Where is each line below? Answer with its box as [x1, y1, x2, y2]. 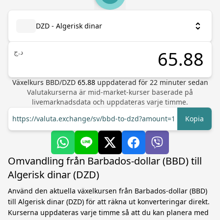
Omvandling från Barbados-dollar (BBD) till [8, 154, 202, 167]
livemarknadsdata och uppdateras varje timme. [32, 97, 188, 107]
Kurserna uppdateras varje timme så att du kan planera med [8, 208, 209, 217]
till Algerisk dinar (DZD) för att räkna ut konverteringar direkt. [8, 197, 210, 206]
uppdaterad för [97, 78, 150, 87]
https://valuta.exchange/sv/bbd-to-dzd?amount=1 [12, 114, 175, 123]
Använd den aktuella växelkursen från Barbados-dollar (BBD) [8, 186, 207, 195]
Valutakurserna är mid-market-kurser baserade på [27, 87, 193, 97]
